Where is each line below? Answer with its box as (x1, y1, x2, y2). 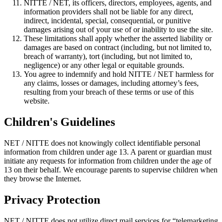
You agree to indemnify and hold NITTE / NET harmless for (24, 70, 214, 79)
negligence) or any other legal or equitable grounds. (24, 61, 184, 70)
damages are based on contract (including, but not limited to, (24, 43, 212, 52)
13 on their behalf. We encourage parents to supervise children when (4, 165, 218, 174)
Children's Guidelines (4, 115, 115, 129)
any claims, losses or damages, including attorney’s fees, (24, 79, 199, 88)
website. (24, 97, 50, 106)
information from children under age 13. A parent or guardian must (4, 147, 212, 156)
